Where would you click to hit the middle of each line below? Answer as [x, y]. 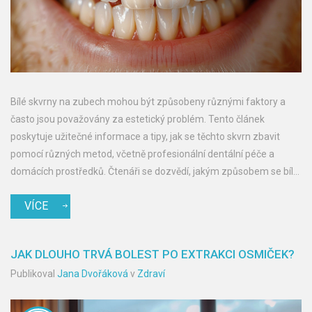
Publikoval [34, 273]
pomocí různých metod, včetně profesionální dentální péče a [142, 154]
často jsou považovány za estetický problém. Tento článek [138, 119]
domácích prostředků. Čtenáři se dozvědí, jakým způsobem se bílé [155, 171]
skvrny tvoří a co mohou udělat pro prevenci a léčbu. [123, 188]
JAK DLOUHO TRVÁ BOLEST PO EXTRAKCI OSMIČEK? [153, 254]
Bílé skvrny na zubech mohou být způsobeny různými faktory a [148, 101]
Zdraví [151, 273]
